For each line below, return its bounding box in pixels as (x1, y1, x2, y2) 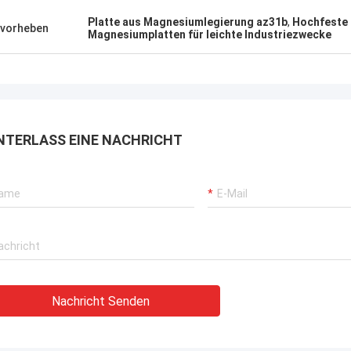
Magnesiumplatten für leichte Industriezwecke (88, 28, 331, 41)
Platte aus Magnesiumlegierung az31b (88, 16, 288, 28)
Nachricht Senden (52, 294, 150, 309)
